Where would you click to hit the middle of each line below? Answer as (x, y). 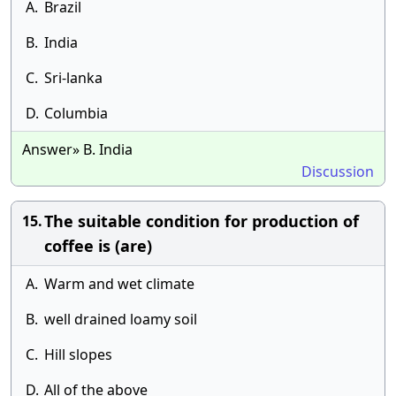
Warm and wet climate (119, 284)
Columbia (76, 113)
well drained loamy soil (121, 319)
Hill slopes (78, 354)
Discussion (338, 171)
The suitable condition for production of (202, 221)
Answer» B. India (77, 149)
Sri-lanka (73, 78)
